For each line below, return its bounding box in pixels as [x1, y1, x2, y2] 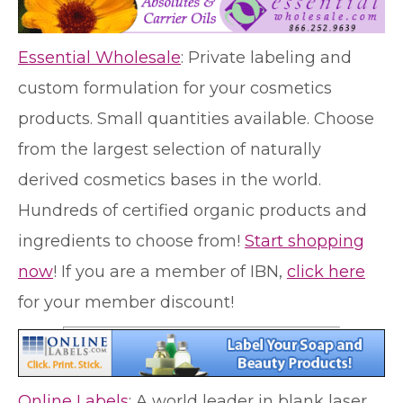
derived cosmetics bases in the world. [18, 170, 321, 191]
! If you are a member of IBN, [53, 262, 287, 282]
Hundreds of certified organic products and [18, 201, 367, 221]
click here [287, 262, 365, 282]
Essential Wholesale [18, 48, 181, 68]
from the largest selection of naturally [18, 139, 321, 160]
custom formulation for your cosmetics [18, 78, 332, 99]
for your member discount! [18, 292, 234, 313]
